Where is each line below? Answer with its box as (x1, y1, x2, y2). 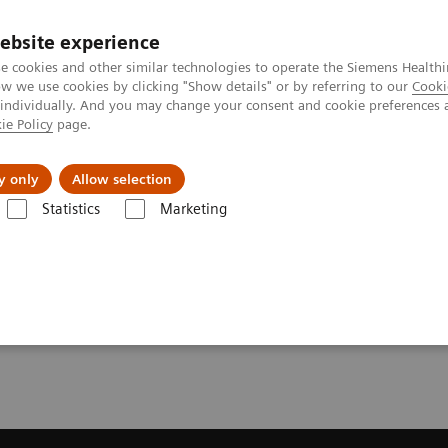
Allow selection (72, 171, 172, 187)
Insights (210, 154, 270, 174)
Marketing (159, 200, 227, 218)
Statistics (41, 200, 100, 218)
